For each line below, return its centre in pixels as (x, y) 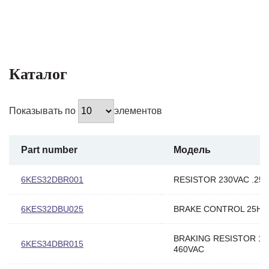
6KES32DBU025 (52, 209)
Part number (49, 150)
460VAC (189, 249)
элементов (138, 110)
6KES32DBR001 (52, 179)
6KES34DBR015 (52, 243)
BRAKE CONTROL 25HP (221, 209)
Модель (192, 150)
